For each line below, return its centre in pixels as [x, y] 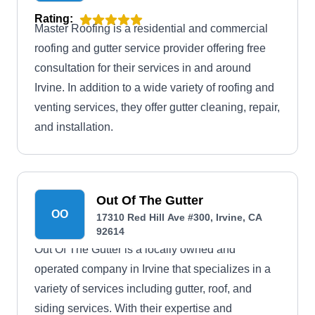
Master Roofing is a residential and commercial [151, 28]
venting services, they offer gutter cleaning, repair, [157, 107]
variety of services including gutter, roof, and [143, 289]
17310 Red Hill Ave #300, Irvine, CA [179, 217]
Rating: [54, 19]
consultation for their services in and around [143, 68]
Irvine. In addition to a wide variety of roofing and [154, 88]
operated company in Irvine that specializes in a [153, 269]
